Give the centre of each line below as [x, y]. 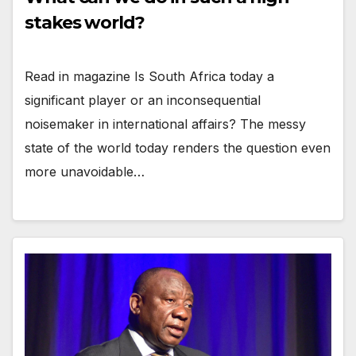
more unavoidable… [85, 172]
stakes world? [85, 23]
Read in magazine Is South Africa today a [149, 77]
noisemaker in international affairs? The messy [165, 124]
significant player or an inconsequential [143, 101]
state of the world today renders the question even [178, 148]
